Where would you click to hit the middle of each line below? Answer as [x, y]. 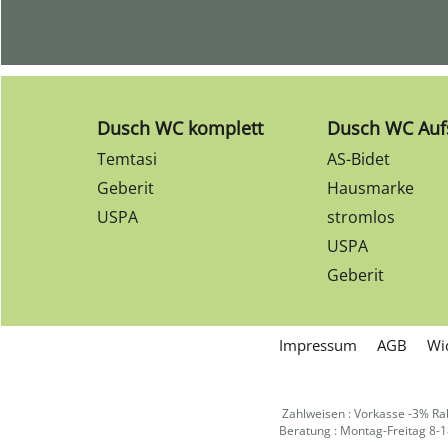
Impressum [318, 345]
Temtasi [127, 159]
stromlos [361, 217]
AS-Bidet [358, 159]
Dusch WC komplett [180, 128]
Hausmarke [370, 188]
